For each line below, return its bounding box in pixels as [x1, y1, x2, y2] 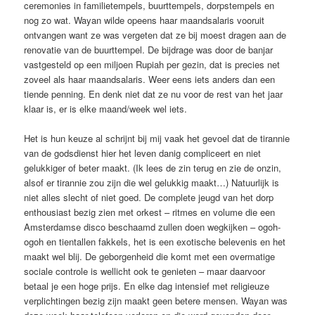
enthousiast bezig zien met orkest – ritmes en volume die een [24, 205, 276, 219]
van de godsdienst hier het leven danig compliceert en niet [24, 146, 262, 160]
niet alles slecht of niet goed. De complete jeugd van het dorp [24, 191, 274, 205]
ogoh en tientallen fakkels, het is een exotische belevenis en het [24, 235, 286, 249]
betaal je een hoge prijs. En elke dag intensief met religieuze [24, 279, 270, 293]
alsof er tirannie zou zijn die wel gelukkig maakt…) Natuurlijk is [24, 176, 280, 190]
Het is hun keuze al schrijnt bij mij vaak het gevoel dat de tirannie [24, 131, 290, 146]
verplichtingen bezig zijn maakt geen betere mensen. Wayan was [24, 294, 288, 308]
